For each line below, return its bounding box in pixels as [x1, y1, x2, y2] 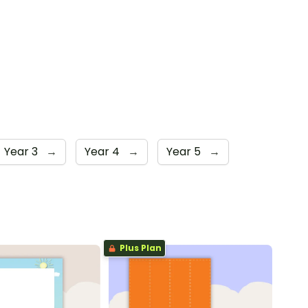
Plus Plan [117, 241, 162, 254]
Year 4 [85, 143, 122, 159]
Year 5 [166, 143, 203, 159]
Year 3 [4, 143, 41, 159]
